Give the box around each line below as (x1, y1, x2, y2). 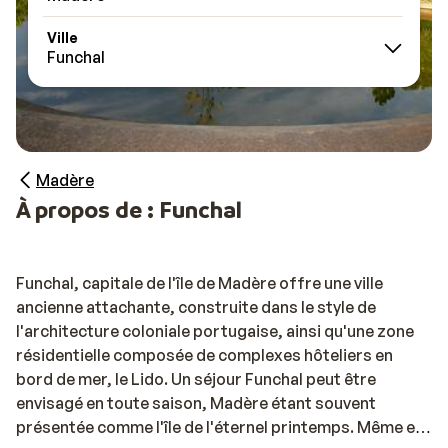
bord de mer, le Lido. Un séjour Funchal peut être (16, 369, 376, 389)
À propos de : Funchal (16, 195, 242, 224)
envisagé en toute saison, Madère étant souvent (16, 393, 376, 413)
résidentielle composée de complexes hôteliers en (16, 345, 393, 365)
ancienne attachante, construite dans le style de (16, 297, 376, 317)
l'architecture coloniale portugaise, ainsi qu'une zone (16, 321, 414, 341)
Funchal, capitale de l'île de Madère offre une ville (16, 273, 383, 293)
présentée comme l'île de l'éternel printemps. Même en (16, 417, 424, 437)
